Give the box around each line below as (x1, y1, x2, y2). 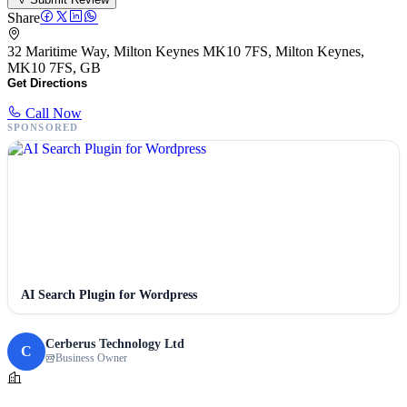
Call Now (22, 104, 82, 121)
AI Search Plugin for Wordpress (21, 287, 197, 302)
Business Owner (55, 352, 127, 365)
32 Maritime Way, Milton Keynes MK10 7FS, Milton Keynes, (7, 43, 364, 59)
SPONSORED (7, 121, 78, 133)
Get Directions (7, 75, 87, 90)
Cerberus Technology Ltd (45, 337, 184, 352)
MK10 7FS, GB (7, 59, 101, 75)
